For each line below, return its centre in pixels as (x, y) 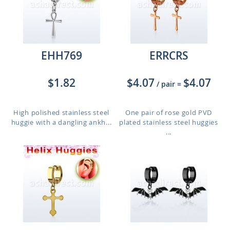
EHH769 (61, 55)
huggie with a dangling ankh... (61, 122)
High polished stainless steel (61, 112)
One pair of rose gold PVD (169, 112)
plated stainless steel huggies (169, 122)
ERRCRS (169, 55)
